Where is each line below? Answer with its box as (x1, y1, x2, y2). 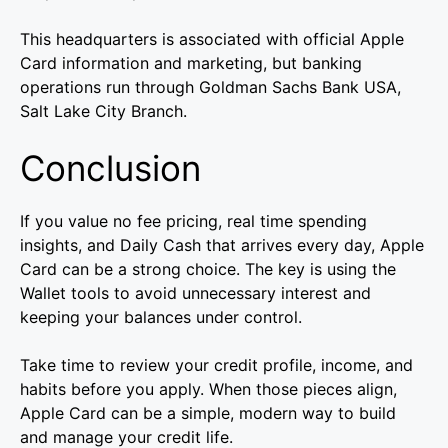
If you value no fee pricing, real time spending (20, 211, 367, 232)
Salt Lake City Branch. (20, 101, 187, 122)
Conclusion (20, 147, 201, 190)
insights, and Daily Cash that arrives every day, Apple (20, 235, 424, 256)
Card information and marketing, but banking (20, 53, 362, 74)
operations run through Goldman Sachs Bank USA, (20, 77, 401, 98)
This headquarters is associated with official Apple (20, 29, 404, 50)
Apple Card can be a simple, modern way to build (20, 403, 396, 424)
